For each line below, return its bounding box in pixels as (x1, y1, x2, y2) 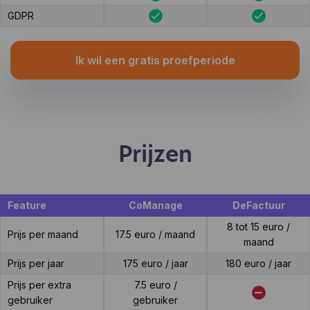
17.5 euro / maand (116, 228, 195, 240)
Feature (8, 199, 46, 211)
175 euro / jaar (122, 257, 188, 269)
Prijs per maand (8, 228, 78, 240)
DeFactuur (232, 199, 285, 211)
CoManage (128, 199, 183, 211)
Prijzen (118, 138, 192, 170)
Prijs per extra (8, 279, 71, 291)
